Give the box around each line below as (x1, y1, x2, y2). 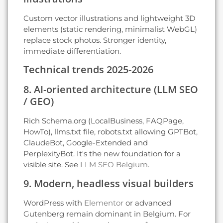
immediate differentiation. (23, 46, 121, 56)
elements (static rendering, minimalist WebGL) (23, 24, 197, 34)
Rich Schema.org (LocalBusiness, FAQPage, (23, 116, 184, 126)
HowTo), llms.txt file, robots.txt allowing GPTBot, (23, 127, 198, 137)
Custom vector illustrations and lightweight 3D (23, 13, 195, 23)
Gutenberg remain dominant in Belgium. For (23, 209, 191, 219)
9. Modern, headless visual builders (23, 176, 194, 190)
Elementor (84, 198, 123, 208)
